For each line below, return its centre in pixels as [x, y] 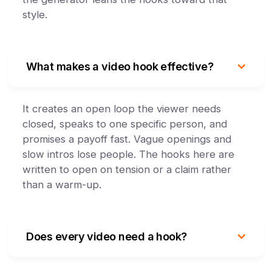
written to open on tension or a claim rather [127, 169]
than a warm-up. [62, 185]
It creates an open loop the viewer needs [122, 109]
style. [35, 15]
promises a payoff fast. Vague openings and [127, 139]
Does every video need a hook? [107, 236]
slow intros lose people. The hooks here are [129, 154]
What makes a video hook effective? [120, 66]
